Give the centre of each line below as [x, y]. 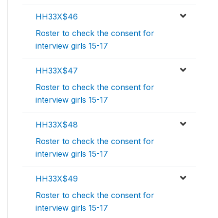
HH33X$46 [57, 17]
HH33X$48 [57, 125]
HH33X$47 [57, 71]
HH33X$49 [57, 179]
